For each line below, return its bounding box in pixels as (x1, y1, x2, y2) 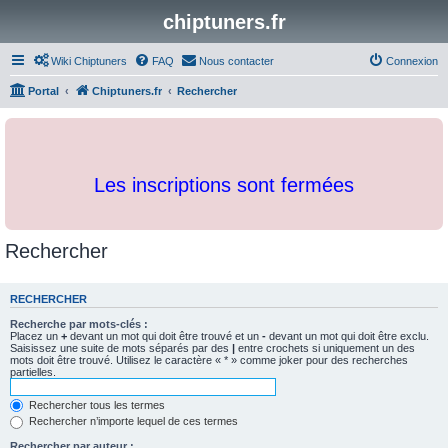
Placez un (10, 329, 61, 342)
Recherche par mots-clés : (10, 317, 148, 330)
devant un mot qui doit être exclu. (266, 329, 429, 342)
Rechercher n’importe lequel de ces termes (26, 415, 238, 428)
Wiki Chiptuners (51, 55, 127, 67)
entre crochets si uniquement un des (235, 341, 415, 354)
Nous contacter (199, 55, 274, 67)
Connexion (386, 55, 438, 67)
